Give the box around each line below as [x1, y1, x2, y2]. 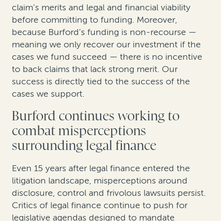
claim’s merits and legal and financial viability [12, 1, 190, 13]
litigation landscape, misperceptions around [12, 175, 187, 186]
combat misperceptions [12, 123, 146, 139]
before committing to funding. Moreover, [12, 14, 177, 25]
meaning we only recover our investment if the [12, 38, 201, 50]
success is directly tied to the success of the [12, 75, 190, 87]
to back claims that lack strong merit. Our [12, 63, 178, 74]
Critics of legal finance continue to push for [12, 200, 187, 211]
